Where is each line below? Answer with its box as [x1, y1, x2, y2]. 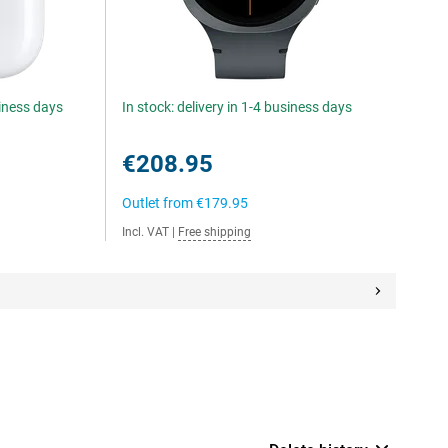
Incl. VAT [122, 225, 170, 239]
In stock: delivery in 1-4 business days [122, 99, 353, 115]
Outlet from [122, 195, 197, 211]
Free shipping [178, 225, 252, 239]
